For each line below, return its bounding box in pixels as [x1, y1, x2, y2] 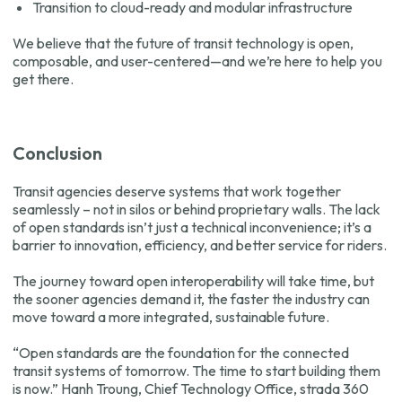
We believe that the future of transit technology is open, [13, 34, 354, 53]
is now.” [13, 380, 61, 398]
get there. [13, 70, 74, 89]
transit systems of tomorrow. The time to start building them [13, 362, 380, 380]
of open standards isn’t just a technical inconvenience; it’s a [13, 218, 371, 237]
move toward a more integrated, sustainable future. [13, 308, 329, 327]
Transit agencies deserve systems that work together [13, 182, 341, 201]
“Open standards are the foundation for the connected [13, 344, 349, 363]
